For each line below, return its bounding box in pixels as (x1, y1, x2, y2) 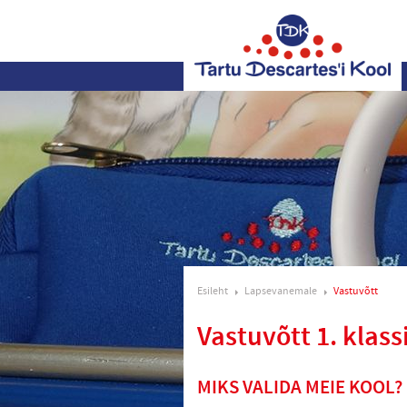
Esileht (197, 284, 228, 298)
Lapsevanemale (244, 284, 317, 298)
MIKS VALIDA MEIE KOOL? (197, 375, 402, 402)
